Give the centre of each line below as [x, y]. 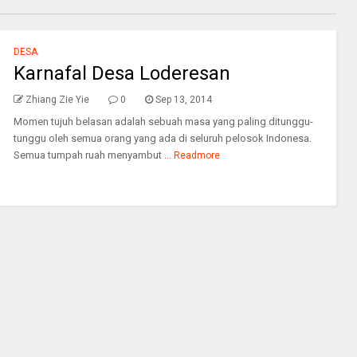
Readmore [197, 155]
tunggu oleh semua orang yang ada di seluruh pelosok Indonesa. [162, 138]
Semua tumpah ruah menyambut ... [92, 155]
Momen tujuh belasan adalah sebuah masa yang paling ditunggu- [163, 122]
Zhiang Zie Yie [57, 100]
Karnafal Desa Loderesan [122, 73]
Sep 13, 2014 [183, 100]
